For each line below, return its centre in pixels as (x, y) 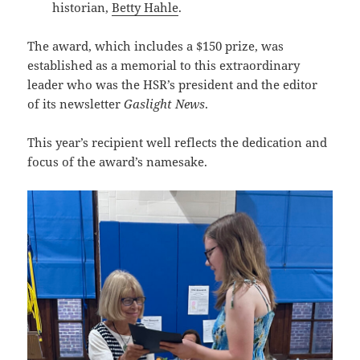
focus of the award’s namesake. (118, 161)
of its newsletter (76, 103)
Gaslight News (165, 103)
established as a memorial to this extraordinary (164, 65)
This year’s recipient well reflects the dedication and (178, 142)
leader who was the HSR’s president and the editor (173, 84)
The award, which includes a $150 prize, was (156, 45)
